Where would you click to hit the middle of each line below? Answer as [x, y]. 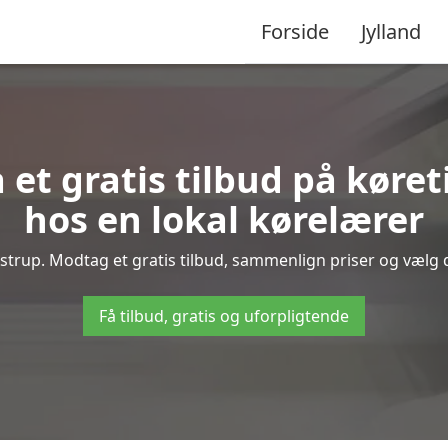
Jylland [391, 31]
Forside [295, 31]
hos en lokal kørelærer [224, 219]
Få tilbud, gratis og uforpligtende [224, 316]
